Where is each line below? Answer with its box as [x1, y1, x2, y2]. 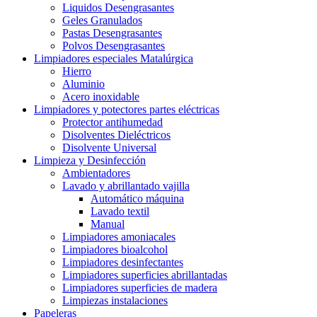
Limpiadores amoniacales [62, 230, 175, 243]
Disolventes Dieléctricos [62, 128, 171, 141]
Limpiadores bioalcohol [62, 243, 168, 255]
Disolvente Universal [62, 141, 156, 154]
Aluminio [62, 77, 105, 90]
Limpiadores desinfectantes [62, 255, 183, 268]
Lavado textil [91, 204, 149, 217]
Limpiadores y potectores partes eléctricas [34, 103, 219, 115]
